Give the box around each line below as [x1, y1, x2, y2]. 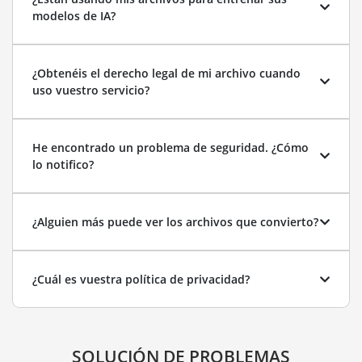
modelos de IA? [32, 8, 116, 23]
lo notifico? [32, 157, 94, 172]
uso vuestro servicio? [32, 82, 149, 98]
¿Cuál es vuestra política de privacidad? [32, 271, 250, 287]
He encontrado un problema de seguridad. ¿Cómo [32, 140, 309, 155]
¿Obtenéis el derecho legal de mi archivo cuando [32, 65, 301, 81]
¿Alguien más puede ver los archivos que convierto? [32, 214, 318, 229]
